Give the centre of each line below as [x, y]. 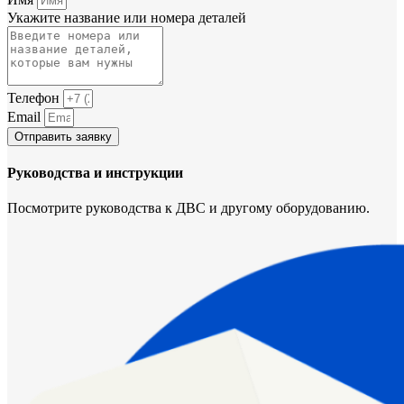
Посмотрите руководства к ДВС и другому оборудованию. [188, 208]
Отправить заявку [63, 136]
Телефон [35, 97]
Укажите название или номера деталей [127, 17]
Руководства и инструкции [95, 173]
